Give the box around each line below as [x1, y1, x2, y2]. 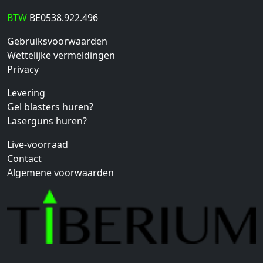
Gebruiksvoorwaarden [7, 34, 107, 48]
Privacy [7, 62, 39, 76]
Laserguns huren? [7, 114, 87, 127]
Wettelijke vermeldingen [7, 48, 115, 62]
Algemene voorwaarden [7, 166, 114, 179]
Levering [7, 86, 45, 99]
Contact [7, 151, 42, 165]
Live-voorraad [7, 137, 68, 151]
